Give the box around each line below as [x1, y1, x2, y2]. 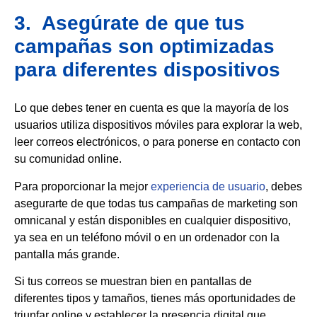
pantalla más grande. [14, 248, 120, 260]
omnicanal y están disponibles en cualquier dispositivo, [14, 214, 291, 226]
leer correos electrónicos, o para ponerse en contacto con [14, 136, 301, 149]
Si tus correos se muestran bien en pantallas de [14, 275, 252, 288]
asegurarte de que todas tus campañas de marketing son [14, 197, 298, 209]
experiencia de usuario [151, 180, 265, 192]
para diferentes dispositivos [14, 59, 280, 81]
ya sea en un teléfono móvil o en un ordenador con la [14, 231, 279, 243]
